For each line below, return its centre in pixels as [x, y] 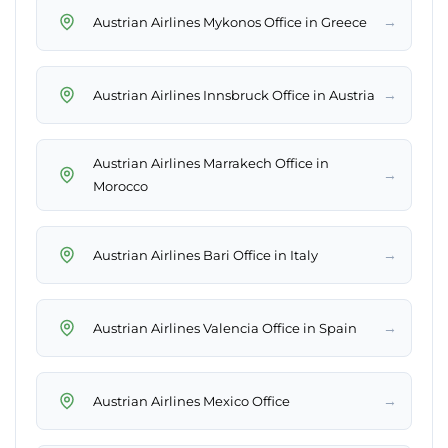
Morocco [120, 186]
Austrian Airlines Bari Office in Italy [205, 254]
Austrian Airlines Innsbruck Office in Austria [234, 94]
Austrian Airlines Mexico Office [191, 400]
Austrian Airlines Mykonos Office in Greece [230, 21]
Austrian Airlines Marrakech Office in [211, 163]
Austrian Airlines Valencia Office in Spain [225, 327]
